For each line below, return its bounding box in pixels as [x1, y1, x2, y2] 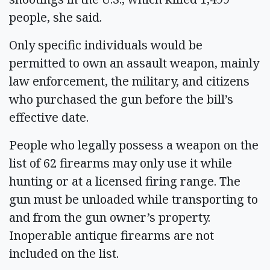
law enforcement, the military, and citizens [9, 72, 250, 89]
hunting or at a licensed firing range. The [9, 172, 240, 189]
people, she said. [9, 8, 102, 25]
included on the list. [9, 245, 119, 262]
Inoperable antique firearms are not [9, 227, 214, 243]
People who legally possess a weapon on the [9, 136, 259, 153]
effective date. [9, 108, 89, 125]
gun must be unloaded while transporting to [9, 190, 258, 207]
